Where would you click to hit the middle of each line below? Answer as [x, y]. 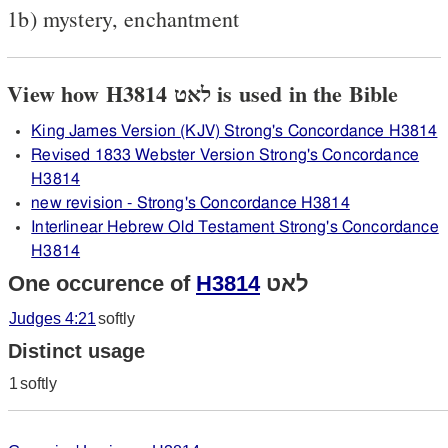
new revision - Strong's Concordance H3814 [190, 202]
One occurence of [102, 283]
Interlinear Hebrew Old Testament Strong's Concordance [235, 226]
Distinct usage [76, 350]
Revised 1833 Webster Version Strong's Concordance [225, 154]
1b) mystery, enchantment [123, 18]
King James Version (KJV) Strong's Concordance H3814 [234, 130]
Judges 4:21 [52, 318]
